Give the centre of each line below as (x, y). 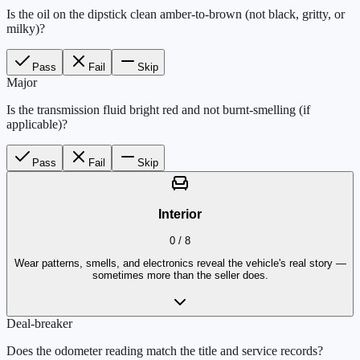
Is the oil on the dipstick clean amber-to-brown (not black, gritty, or (176, 14)
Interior (180, 215)
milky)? (26, 28)
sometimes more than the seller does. (180, 276)
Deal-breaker (39, 323)
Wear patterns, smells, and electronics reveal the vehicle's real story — (180, 264)
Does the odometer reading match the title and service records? (165, 350)
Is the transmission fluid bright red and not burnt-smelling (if (158, 109)
